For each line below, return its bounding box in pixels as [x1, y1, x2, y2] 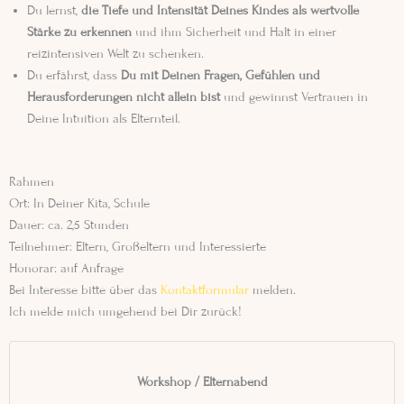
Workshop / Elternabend [136, 373, 268, 390]
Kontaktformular [161, 281, 249, 298]
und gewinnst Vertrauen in [220, 88, 368, 105]
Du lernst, [27, 2, 81, 18]
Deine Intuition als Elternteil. [27, 110, 180, 126]
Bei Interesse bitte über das [9, 281, 161, 298]
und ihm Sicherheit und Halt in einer [132, 23, 336, 40]
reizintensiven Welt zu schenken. [27, 45, 204, 61]
